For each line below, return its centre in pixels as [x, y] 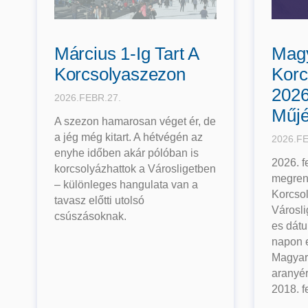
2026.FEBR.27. [87, 98]
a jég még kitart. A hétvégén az [128, 137]
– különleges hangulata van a [126, 185]
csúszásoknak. [90, 217]
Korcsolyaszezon [120, 75]
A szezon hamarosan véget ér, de [135, 122]
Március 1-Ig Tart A [126, 54]
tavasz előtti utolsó [99, 201]
